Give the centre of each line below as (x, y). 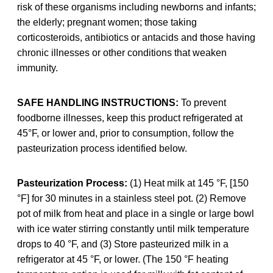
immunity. (37, 68)
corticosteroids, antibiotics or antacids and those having (136, 37)
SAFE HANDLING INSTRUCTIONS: (98, 102)
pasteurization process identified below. (102, 148)
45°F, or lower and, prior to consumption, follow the (126, 133)
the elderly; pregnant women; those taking (107, 22)
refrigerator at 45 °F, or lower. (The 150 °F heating (123, 259)
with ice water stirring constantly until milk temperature (133, 229)
